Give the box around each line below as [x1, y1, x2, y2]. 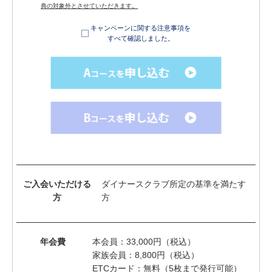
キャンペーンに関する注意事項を [90, 24, 191, 32]
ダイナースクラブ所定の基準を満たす [101, 179, 246, 189]
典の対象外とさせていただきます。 [41, 2, 138, 10]
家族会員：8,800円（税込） [92, 250, 199, 260]
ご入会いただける [23, 179, 92, 189]
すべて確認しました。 [107, 35, 174, 42]
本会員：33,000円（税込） [92, 237, 195, 247]
